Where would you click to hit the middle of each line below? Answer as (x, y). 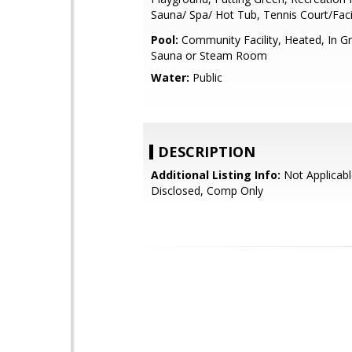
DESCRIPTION (207, 152)
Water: (170, 77)
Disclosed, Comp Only (207, 191)
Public (206, 77)
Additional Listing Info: (216, 175)
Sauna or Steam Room (209, 55)
